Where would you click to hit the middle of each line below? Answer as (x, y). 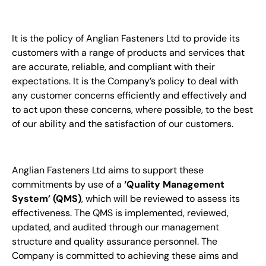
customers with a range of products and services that (128, 53)
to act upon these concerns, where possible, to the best (132, 110)
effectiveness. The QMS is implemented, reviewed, (120, 213)
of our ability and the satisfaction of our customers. (123, 124)
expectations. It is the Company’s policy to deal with (125, 81)
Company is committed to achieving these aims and (125, 256)
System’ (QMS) (47, 199)
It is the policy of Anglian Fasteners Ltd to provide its (126, 39)
